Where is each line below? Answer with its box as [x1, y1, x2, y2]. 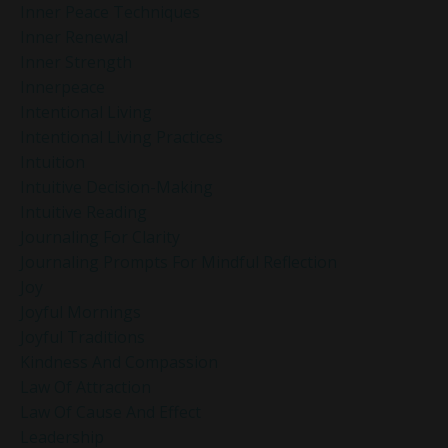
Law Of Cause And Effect [20, 401, 201, 424]
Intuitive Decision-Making [20, 176, 213, 199]
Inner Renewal [20, 26, 128, 49]
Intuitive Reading [20, 201, 147, 224]
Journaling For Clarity [20, 226, 180, 249]
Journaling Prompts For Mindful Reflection [20, 251, 337, 274]
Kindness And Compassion [20, 351, 218, 374]
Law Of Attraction [20, 376, 151, 399]
